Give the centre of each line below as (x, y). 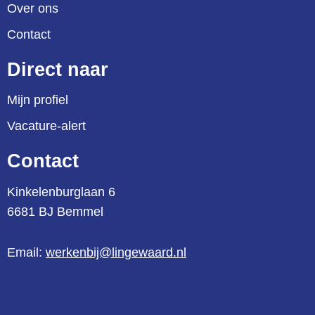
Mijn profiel (38, 99)
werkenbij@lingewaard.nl (116, 252)
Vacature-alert (46, 126)
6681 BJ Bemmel (55, 211)
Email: (26, 252)
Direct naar (58, 69)
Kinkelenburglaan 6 (61, 192)
